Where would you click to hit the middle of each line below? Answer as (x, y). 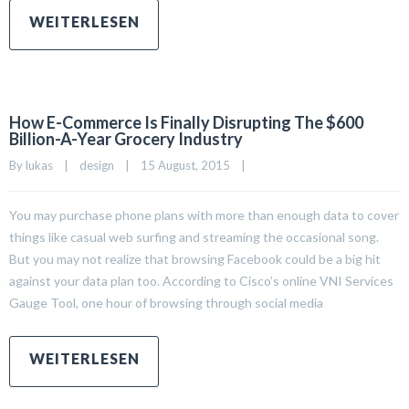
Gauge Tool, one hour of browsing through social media (166, 302)
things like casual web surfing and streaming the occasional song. (194, 236)
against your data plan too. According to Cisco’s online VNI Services (201, 280)
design (97, 165)
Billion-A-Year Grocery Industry (126, 138)
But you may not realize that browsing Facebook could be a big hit (195, 258)
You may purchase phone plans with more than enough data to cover (204, 215)
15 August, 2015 (191, 165)
